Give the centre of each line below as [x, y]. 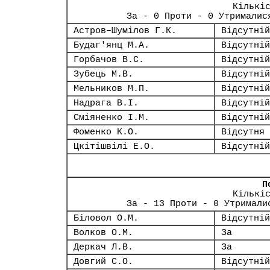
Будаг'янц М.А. [111, 45]
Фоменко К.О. [106, 132]
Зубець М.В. [103, 74]
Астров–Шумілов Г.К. [125, 31]
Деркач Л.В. [103, 247]
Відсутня [243, 132]
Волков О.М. [103, 233]
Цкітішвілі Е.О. [114, 146]
